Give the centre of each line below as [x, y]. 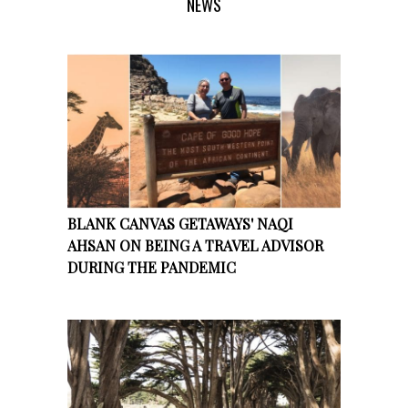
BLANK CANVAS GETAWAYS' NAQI [180, 223]
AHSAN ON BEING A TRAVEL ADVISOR [195, 245]
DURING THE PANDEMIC [152, 267]
